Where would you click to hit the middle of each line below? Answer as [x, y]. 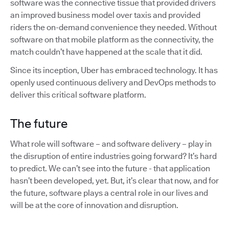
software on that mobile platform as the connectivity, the [112, 39]
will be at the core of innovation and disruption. [94, 205]
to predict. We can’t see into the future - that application [110, 168]
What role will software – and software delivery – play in [111, 144]
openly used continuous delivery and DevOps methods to [113, 82]
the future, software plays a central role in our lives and [109, 193]
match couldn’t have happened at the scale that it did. [106, 52]
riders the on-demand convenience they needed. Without [113, 27]
